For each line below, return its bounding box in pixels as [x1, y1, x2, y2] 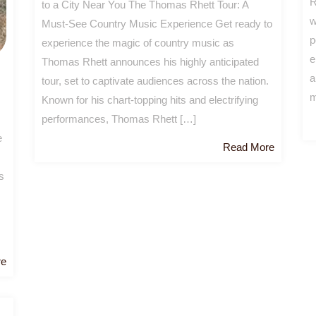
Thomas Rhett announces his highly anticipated [42, 56, 259, 68]
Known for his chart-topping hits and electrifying [42, 94, 258, 107]
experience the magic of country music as [42, 37, 234, 49]
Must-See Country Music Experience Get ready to [42, 18, 272, 30]
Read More [223, 141, 274, 154]
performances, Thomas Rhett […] [42, 113, 196, 126]
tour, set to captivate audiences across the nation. [42, 75, 269, 87]
